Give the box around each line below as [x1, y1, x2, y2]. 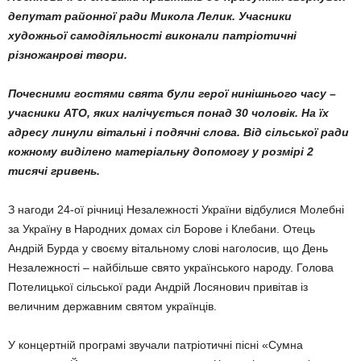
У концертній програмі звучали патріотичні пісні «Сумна [8, 338, 303, 351]
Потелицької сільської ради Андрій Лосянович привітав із [8, 280, 308, 293]
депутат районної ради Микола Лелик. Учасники [8, 10, 292, 23]
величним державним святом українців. [8, 300, 217, 313]
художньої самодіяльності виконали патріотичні [8, 29, 297, 42]
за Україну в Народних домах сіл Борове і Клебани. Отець [8, 222, 315, 235]
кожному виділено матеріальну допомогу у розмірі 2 [8, 145, 313, 158]
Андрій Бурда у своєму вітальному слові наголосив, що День [8, 242, 328, 255]
